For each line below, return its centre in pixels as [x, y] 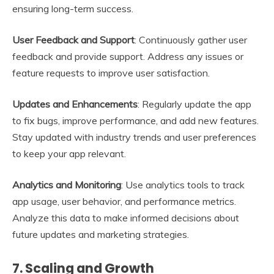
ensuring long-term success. [73, 9]
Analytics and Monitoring [67, 185]
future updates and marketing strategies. [101, 235]
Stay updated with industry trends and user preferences [134, 137]
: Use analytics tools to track [183, 185]
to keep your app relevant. [69, 154]
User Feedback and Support [73, 40]
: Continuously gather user [191, 40]
